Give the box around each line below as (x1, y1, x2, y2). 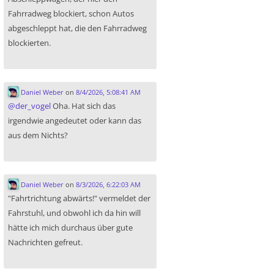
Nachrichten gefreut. (8, 237, 83, 248)
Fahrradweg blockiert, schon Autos (8, 8, 134, 20)
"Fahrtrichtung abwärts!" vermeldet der (8, 193, 150, 204)
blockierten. (8, 37, 51, 49)
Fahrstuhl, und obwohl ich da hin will (8, 207, 141, 219)
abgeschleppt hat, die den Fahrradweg (8, 23, 147, 34)
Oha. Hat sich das (51, 100, 116, 112)
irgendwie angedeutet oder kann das (8, 115, 141, 127)
